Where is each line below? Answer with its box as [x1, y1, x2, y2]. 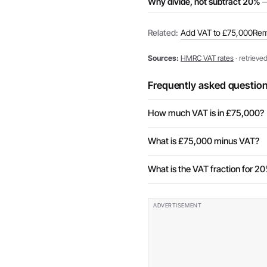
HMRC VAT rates [181, 54, 234, 63]
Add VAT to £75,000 [181, 27, 253, 38]
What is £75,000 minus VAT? [148, 135, 259, 147]
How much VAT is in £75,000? [148, 107, 264, 119]
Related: [148, 27, 178, 38]
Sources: [148, 54, 179, 63]
